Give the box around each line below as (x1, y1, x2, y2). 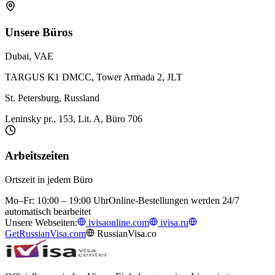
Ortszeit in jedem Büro (5, 174, 93, 185)
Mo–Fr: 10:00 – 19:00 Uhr (5, 195, 109, 206)
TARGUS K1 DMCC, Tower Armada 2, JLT (5, 71, 182, 82)
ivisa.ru (158, 217, 188, 228)
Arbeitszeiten (5, 149, 69, 163)
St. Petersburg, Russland (5, 92, 99, 103)
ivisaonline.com (86, 217, 149, 228)
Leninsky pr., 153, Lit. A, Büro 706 (5, 113, 142, 124)
